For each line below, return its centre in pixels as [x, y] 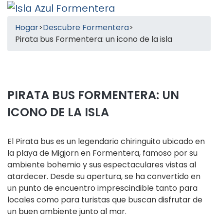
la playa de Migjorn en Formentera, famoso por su [102, 153]
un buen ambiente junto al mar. [67, 211]
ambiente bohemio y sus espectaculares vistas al [102, 165]
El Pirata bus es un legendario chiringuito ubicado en [106, 141]
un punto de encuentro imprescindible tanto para [102, 188]
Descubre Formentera [86, 27]
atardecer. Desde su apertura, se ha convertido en [104, 176]
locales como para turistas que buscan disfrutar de [105, 200]
